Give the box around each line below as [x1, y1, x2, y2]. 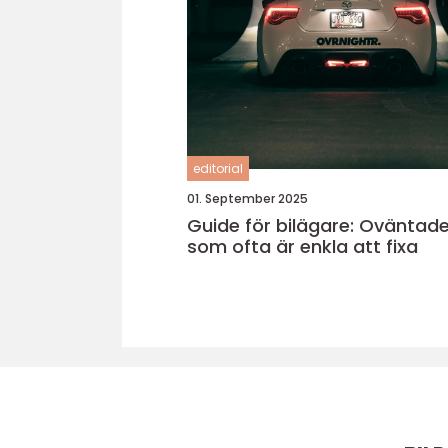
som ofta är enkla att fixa [187, 234, 418, 259]
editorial [193, 160, 243, 177]
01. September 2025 [187, 190, 308, 207]
